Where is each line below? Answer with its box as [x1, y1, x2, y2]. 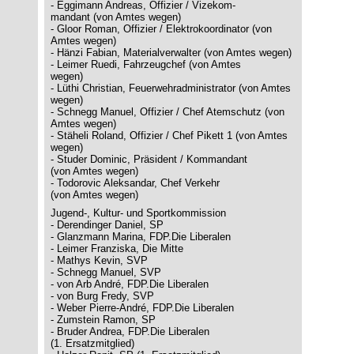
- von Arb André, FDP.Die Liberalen [51, 278, 209, 290]
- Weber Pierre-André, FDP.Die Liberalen [51, 302, 234, 314]
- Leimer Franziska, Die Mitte [51, 243, 183, 254]
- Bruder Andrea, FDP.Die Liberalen [51, 326, 213, 337]
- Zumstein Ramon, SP [51, 314, 156, 326]
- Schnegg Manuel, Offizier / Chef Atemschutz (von [51, 106, 284, 118]
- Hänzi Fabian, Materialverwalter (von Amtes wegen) [51, 47, 292, 58]
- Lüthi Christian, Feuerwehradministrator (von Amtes [51, 82, 291, 94]
